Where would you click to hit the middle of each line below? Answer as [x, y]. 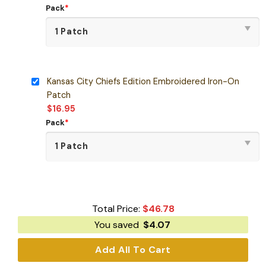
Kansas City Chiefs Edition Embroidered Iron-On [143, 81]
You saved [118, 225]
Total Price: [117, 209]
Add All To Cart [133, 250]
